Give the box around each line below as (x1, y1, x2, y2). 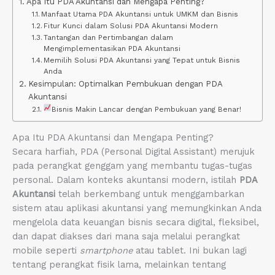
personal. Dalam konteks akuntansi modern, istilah (12, 174, 239, 185)
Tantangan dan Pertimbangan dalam (44, 33, 174, 42)
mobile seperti (12, 244, 80, 256)
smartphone (80, 244, 133, 256)
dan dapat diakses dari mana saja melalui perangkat (12, 230, 240, 242)
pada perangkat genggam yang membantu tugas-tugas (12, 160, 252, 171)
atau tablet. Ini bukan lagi (133, 244, 247, 256)
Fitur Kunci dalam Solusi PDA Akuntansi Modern (44, 21, 219, 31)
